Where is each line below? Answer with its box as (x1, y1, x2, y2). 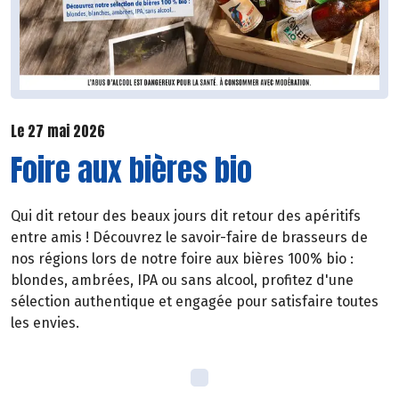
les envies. (11, 314, 79, 332)
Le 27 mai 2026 (11, 119, 105, 142)
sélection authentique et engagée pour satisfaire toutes (11, 293, 379, 311)
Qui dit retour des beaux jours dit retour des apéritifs (11, 208, 361, 225)
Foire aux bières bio (11, 147, 252, 193)
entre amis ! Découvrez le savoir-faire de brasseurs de (11, 229, 368, 247)
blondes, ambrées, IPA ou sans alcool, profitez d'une (11, 272, 354, 289)
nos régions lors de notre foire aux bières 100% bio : (11, 250, 354, 268)
